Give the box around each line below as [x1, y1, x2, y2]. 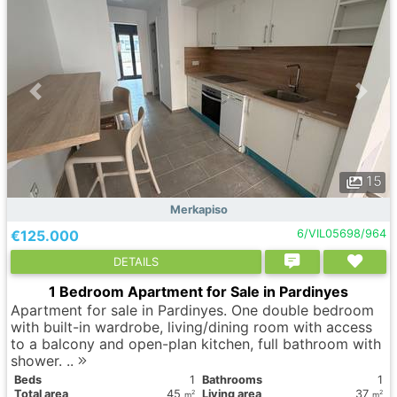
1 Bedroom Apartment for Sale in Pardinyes [49, 283, 348, 300]
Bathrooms [202, 373, 262, 386]
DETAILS [113, 254, 159, 269]
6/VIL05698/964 [296, 227, 386, 240]
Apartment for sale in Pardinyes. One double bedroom [11, 301, 374, 319]
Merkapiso [169, 203, 228, 216]
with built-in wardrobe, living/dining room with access [11, 318, 372, 336]
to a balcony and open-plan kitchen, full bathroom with [11, 335, 381, 353]
